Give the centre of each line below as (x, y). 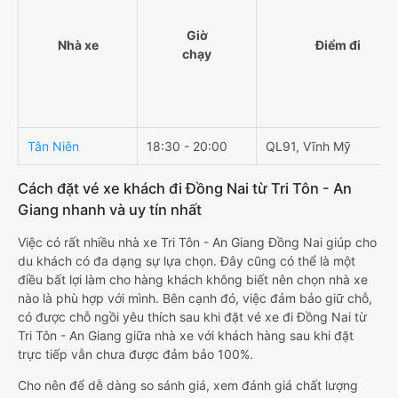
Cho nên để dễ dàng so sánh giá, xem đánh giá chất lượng (188, 386)
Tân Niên (53, 147)
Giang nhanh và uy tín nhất (110, 210)
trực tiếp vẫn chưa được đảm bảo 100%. (135, 354)
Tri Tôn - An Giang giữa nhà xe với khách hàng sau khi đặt (186, 336)
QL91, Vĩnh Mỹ (308, 147)
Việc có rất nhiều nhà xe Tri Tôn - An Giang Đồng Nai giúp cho (197, 243)
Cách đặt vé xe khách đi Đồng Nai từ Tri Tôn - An (185, 189)
